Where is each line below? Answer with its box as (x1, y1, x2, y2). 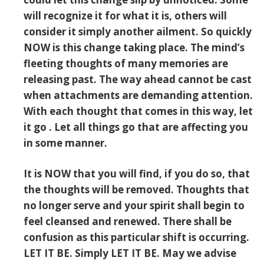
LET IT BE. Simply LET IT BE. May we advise (24, 246, 236, 260)
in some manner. (24, 136, 107, 150)
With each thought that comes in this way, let (24, 104, 253, 118)
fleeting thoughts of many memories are (24, 57, 228, 71)
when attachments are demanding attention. (24, 88, 253, 103)
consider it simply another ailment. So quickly (24, 25, 252, 39)
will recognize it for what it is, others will (24, 9, 227, 23)
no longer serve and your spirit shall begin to (24, 199, 245, 213)
